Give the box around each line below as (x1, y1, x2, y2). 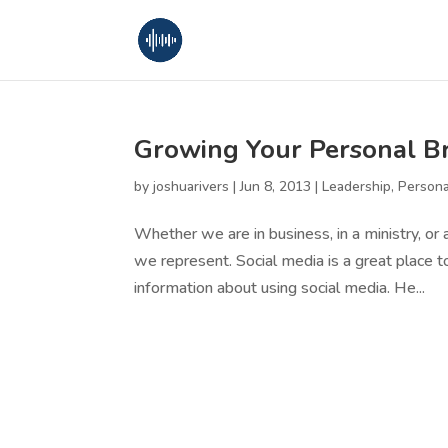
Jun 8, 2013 (240, 177, 312, 196)
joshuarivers (153, 177, 230, 196)
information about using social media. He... (134, 277, 426, 299)
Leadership (322, 177, 392, 196)
